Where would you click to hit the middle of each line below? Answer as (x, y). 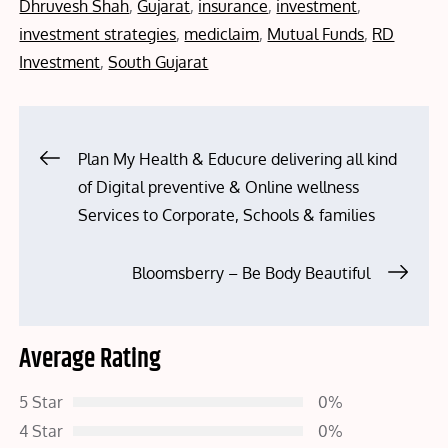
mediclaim (222, 34)
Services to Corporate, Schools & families (227, 215)
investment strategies (98, 34)
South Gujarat (158, 62)
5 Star (41, 402)
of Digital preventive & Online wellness (219, 187)
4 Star (41, 431)
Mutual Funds (316, 34)
